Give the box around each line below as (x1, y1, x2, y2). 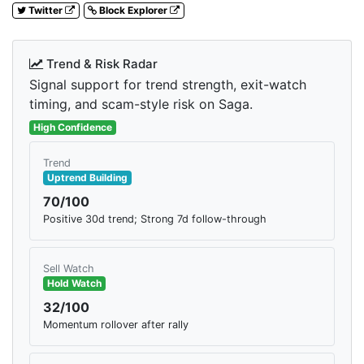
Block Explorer (97, 4, 171, 17)
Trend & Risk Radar (43, 56, 158, 72)
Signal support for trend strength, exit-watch (29, 76, 306, 93)
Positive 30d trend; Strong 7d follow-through (43, 213, 266, 226)
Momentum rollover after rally (43, 318, 188, 331)
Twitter (25, 4, 65, 17)
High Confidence (32, 121, 112, 134)
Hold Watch (46, 277, 102, 290)
